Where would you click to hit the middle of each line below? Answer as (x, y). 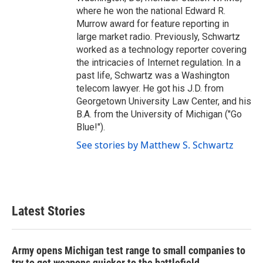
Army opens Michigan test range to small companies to (129, 251)
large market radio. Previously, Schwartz (158, 37)
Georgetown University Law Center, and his (164, 102)
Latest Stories (48, 211)
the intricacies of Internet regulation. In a (159, 63)
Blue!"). (91, 127)
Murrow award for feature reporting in (153, 24)
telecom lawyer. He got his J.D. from (150, 89)
